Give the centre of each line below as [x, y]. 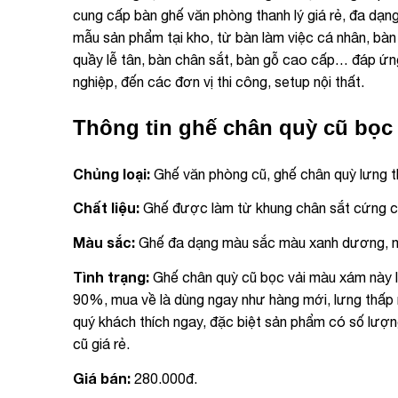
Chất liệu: [106, 208]
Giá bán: [102, 378]
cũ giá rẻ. [101, 343]
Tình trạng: [111, 276]
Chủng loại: [111, 173]
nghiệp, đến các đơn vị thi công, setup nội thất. [219, 81]
